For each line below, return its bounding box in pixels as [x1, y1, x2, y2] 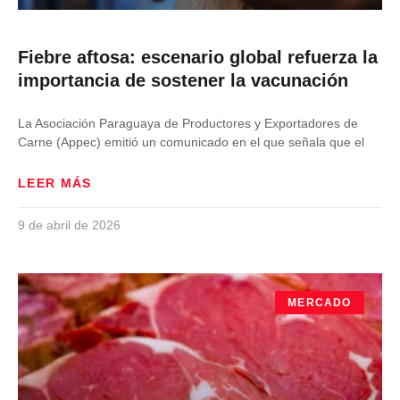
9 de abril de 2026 [18, 218, 121, 232]
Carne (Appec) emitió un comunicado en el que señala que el [18, 135, 364, 149]
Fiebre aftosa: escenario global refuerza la [18, 47, 378, 67]
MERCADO [287, 296, 352, 310]
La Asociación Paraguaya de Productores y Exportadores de [18, 116, 358, 130]
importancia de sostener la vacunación [18, 71, 348, 90]
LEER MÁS [18, 176, 92, 190]
